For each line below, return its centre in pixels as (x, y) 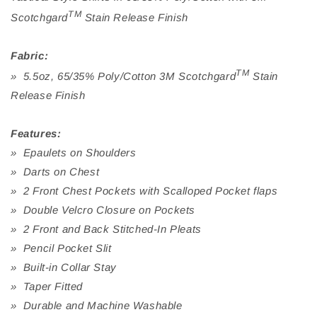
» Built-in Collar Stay (64, 267)
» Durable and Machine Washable (97, 306)
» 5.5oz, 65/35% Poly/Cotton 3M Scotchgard (123, 76)
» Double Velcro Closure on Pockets (103, 210)
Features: (36, 134)
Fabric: (31, 56)
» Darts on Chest (55, 172)
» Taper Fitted (47, 287)
